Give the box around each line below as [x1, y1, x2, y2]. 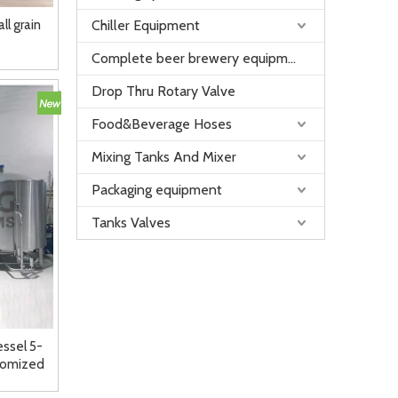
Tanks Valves [92, 214, 171, 231]
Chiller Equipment [92, 17, 200, 34]
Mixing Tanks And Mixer [92, 148, 236, 165]
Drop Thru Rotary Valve [92, 83, 235, 99]
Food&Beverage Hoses [92, 115, 232, 132]
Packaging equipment [92, 181, 222, 198]
